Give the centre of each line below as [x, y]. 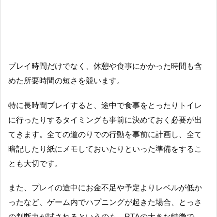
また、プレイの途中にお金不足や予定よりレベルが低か [105, 188]
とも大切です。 [35, 163]
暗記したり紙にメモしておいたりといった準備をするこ [105, 149]
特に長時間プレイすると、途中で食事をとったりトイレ [105, 105]
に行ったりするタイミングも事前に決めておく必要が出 [105, 120]
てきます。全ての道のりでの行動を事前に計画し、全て [105, 134]
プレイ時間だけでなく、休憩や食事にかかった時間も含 [105, 66]
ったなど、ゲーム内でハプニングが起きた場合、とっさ [105, 202]
